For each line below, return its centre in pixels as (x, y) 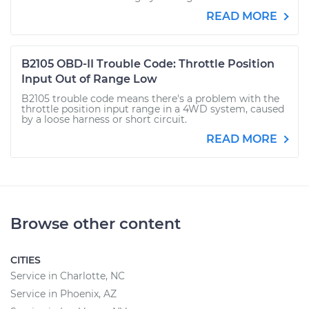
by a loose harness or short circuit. (104, 119)
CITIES (26, 260)
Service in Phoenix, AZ (63, 294)
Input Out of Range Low (89, 79)
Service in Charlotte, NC (68, 276)
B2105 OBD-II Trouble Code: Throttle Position (148, 64)
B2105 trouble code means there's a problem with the (150, 99)
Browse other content (96, 224)
